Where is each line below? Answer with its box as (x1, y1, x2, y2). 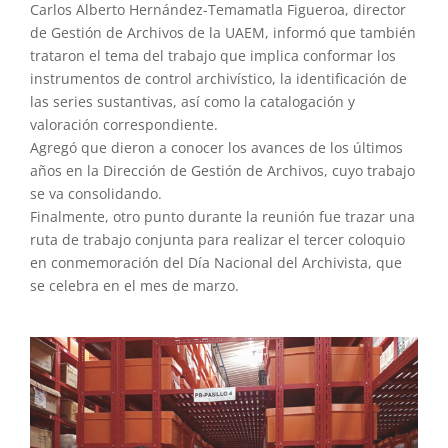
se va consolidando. (29, 183, 162, 203)
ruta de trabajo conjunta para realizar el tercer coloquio (29, 229, 405, 249)
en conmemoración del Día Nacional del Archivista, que (29, 252, 402, 272)
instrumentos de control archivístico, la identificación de (29, 68, 407, 88)
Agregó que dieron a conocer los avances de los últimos (29, 137, 403, 157)
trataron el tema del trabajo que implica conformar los (29, 45, 396, 65)
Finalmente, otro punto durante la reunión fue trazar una (29, 206, 415, 226)
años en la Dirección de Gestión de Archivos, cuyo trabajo (29, 160, 415, 180)
